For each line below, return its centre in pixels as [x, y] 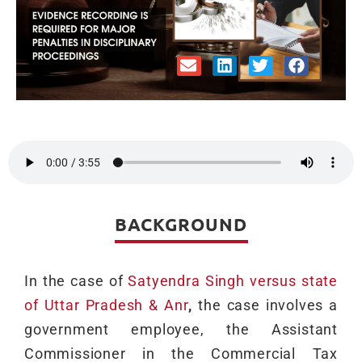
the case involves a [268, 305]
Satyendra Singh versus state [233, 281]
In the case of [76, 281]
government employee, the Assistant [181, 330]
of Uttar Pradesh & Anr [107, 305]
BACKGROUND [181, 225]
